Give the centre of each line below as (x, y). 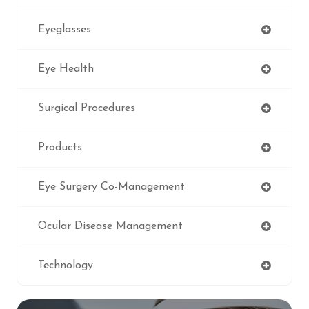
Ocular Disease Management (110, 226)
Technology (66, 265)
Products (60, 147)
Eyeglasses (64, 29)
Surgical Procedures (87, 108)
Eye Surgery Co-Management (111, 187)
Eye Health (66, 69)
